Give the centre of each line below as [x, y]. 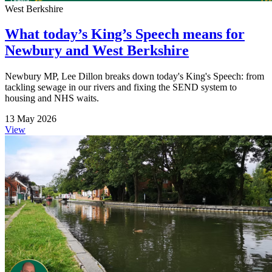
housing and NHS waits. [52, 98]
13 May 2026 [31, 119]
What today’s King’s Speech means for [125, 34]
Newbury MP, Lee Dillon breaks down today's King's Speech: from [134, 76]
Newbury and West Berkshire [97, 51]
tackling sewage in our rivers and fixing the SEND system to [121, 87]
